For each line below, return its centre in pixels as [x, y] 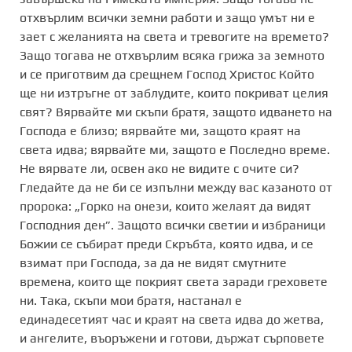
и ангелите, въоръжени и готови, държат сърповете [172, 338]
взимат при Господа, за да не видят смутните [153, 262]
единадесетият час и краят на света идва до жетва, [172, 319]
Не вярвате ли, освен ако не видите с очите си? [159, 168]
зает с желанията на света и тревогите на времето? [174, 36]
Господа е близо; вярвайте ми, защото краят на [160, 130]
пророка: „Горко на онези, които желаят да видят [165, 206]
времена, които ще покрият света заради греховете [174, 281]
